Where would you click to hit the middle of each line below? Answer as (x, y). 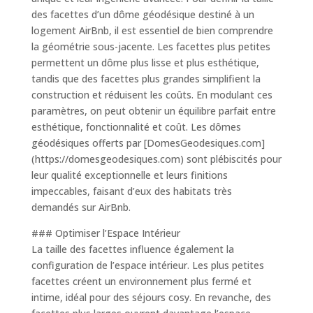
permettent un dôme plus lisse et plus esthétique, (145, 63)
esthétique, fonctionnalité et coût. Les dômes (136, 127)
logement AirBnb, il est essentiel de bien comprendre (152, 30)
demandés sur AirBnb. (81, 207)
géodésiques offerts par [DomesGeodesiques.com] (148, 143)
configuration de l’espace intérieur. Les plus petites (147, 265)
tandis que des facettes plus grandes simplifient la (146, 79)
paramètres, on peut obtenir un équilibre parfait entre (153, 111)
